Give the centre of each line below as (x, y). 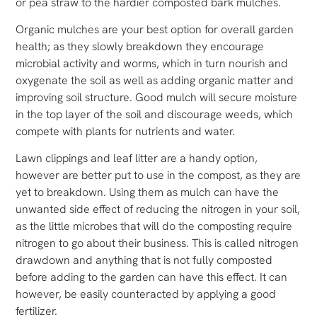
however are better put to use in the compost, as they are (158, 175)
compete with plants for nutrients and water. (126, 132)
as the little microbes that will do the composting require (154, 226)
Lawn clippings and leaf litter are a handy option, (137, 158)
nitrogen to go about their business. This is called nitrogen (157, 243)
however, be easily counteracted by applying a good (146, 294)
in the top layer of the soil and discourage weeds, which (155, 115)
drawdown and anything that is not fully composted (144, 260)
